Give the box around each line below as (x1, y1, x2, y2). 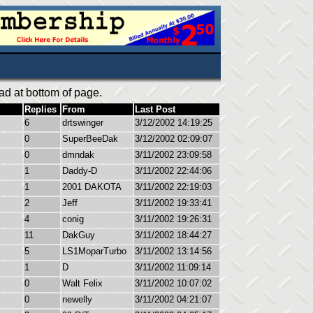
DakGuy (62, 230, 95, 240)
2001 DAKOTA (62, 182, 122, 192)
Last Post (135, 104, 175, 115)
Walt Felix (62, 278, 103, 289)
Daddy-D (62, 166, 97, 176)
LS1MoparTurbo (62, 246, 126, 256)
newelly (62, 294, 92, 305)
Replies (24, 104, 57, 115)
